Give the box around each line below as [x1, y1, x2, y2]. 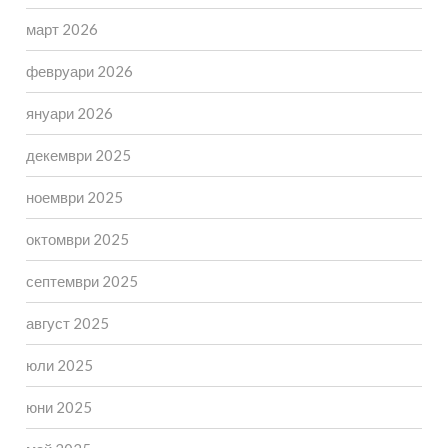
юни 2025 [25, 398, 92, 417]
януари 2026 [25, 104, 113, 123]
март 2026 [25, 20, 98, 39]
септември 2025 [25, 272, 138, 291]
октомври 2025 [25, 230, 129, 249]
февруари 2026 [25, 62, 133, 81]
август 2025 [25, 314, 109, 333]
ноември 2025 [25, 188, 123, 207]
